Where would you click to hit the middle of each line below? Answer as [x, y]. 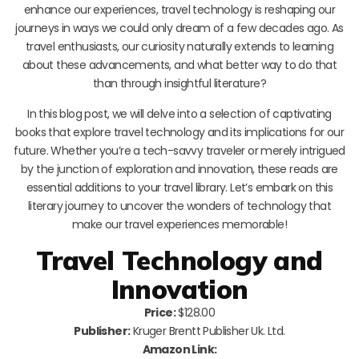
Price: [160, 312]
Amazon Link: [179, 349]
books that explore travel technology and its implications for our [179, 132]
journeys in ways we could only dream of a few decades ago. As [179, 28]
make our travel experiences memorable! [179, 224]
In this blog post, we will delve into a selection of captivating [179, 113]
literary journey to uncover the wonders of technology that [179, 206]
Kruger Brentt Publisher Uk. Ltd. [208, 331]
